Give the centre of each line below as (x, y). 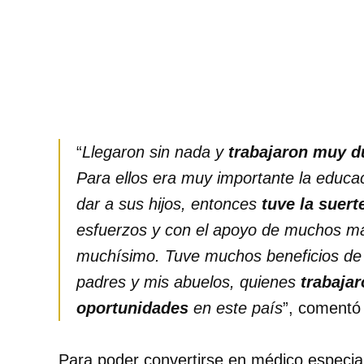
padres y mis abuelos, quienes (188, 282)
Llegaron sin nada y (155, 152)
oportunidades (132, 308)
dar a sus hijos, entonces (169, 204)
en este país (236, 308)
